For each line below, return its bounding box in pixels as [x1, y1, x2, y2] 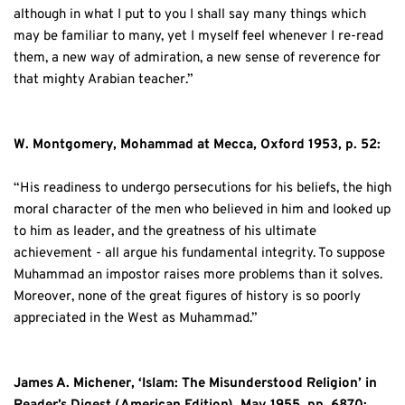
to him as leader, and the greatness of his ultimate [14, 222, 316, 240]
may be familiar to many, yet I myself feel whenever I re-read [14, 27, 383, 45]
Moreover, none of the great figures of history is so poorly [14, 287, 361, 306]
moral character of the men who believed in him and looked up [14, 201, 391, 219]
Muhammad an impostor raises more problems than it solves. [14, 266, 382, 284]
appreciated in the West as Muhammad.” [14, 309, 258, 327]
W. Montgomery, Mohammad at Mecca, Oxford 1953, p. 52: [14, 136, 381, 154]
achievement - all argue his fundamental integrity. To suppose [14, 244, 385, 262]
